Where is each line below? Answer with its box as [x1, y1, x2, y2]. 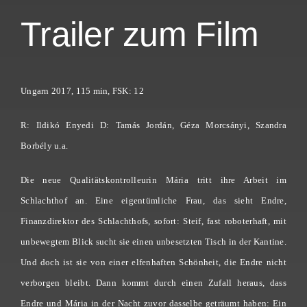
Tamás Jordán [115, 120, 172, 131]
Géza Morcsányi [180, 120, 247, 131]
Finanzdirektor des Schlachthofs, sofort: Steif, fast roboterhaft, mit [21, 216, 286, 227]
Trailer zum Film [21, 14, 258, 53]
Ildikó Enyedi [36, 120, 94, 131]
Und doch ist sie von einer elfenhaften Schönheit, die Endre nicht [21, 257, 286, 268]
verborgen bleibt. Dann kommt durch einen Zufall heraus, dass [21, 278, 286, 288]
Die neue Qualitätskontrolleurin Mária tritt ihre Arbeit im [21, 175, 286, 186]
